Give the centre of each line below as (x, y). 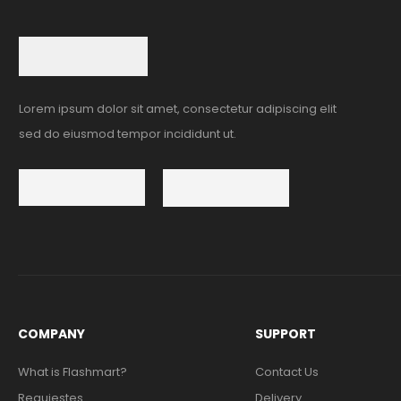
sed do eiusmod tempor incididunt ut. (128, 134)
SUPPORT (285, 334)
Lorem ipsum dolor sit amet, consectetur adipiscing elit (178, 109)
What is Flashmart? (73, 371)
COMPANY (51, 334)
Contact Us (286, 371)
